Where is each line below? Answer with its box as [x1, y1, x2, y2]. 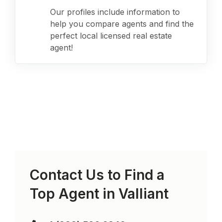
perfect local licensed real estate [50, 31, 172, 41]
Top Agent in [30, 185, 119, 202]
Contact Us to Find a [30, 166, 165, 183]
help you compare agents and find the [50, 19, 194, 29]
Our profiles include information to [50, 7, 180, 17]
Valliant [118, 185, 169, 202]
